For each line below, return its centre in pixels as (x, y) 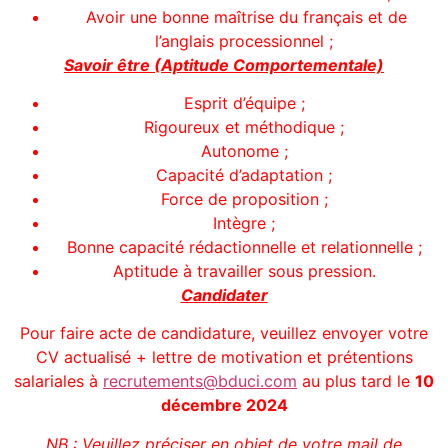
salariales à (58, 381)
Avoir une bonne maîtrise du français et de (244, 16)
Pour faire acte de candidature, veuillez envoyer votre (224, 333)
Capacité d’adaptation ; (244, 174)
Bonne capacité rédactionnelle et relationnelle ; (244, 246)
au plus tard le (356, 381)
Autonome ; (244, 150)
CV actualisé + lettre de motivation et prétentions (224, 357)
